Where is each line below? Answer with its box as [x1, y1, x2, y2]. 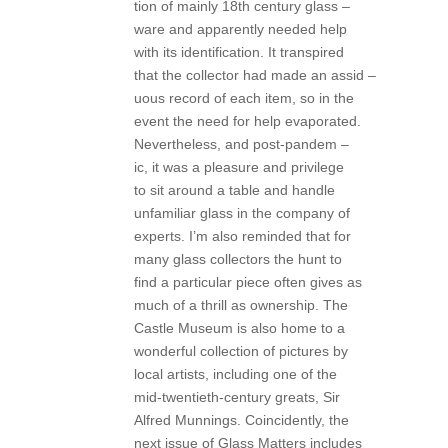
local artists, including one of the [134, 365, 338, 382]
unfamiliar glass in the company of [134, 204, 351, 221]
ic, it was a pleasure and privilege [134, 158, 345, 175]
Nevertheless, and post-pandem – [134, 135, 350, 152]
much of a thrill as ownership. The [134, 296, 349, 313]
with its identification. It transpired [134, 43, 345, 60]
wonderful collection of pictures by [134, 342, 349, 359]
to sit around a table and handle [134, 181, 336, 198]
